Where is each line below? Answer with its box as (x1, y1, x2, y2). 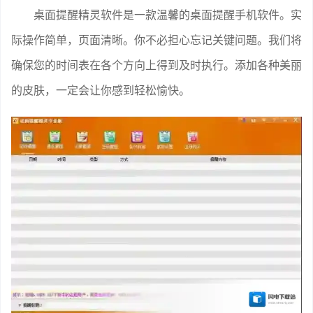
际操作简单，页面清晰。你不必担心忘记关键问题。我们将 (11, 33, 302, 47)
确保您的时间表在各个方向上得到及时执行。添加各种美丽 (11, 58, 302, 72)
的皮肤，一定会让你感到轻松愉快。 (11, 83, 190, 97)
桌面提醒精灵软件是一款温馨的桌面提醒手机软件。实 (34, 8, 302, 22)
